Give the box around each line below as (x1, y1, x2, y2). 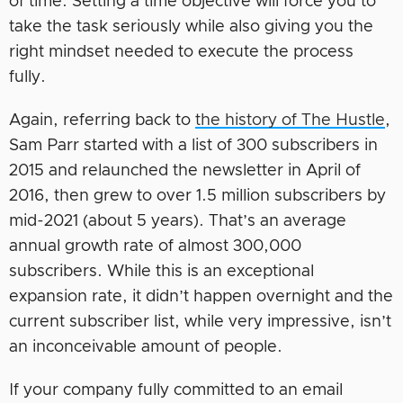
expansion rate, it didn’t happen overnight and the (9, 289, 393, 306)
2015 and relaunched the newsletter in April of (9, 163, 361, 180)
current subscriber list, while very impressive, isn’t (9, 314, 391, 331)
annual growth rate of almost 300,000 (9, 238, 301, 255)
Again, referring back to (9, 112, 195, 130)
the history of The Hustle (195, 112, 385, 130)
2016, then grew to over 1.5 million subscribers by (9, 188, 386, 205)
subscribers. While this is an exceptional (9, 264, 314, 281)
